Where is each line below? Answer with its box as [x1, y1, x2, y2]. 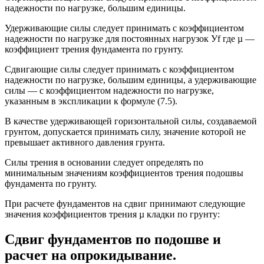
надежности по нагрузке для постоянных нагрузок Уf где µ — [5, 33, 255, 44]
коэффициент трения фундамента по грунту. [5, 44, 183, 54]
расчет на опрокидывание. [5, 247, 176, 263]
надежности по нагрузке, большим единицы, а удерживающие [5, 74, 256, 85]
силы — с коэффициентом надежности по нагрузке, [5, 85, 214, 95]
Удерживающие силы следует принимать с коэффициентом [5, 22, 244, 33]
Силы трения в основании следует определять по [5, 157, 203, 167]
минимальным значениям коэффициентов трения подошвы [5, 167, 243, 178]
